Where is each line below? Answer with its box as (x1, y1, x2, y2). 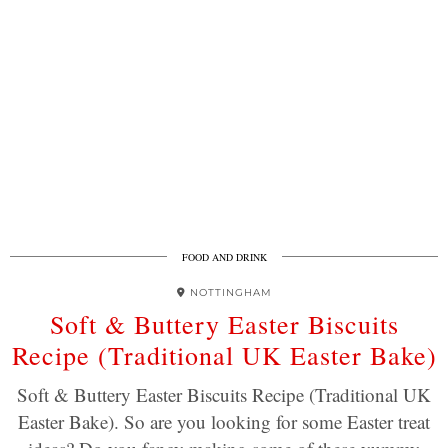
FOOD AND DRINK (181, 250, 267, 264)
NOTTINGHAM (189, 286, 272, 299)
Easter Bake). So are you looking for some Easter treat (18, 409, 430, 434)
